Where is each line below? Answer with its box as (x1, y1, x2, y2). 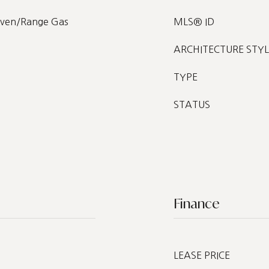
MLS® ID (174, 17, 214, 26)
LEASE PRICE (174, 250, 230, 260)
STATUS (174, 100, 210, 109)
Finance (174, 195, 220, 212)
